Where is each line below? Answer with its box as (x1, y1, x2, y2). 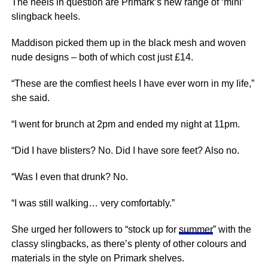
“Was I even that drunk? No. (11, 172, 128, 182)
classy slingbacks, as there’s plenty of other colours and (11, 239, 246, 249)
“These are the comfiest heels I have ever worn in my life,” (11, 78, 254, 89)
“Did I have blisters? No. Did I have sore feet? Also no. (11, 145, 239, 156)
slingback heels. (11, 11, 80, 22)
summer (178, 224, 213, 234)
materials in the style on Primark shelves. (11, 253, 187, 263)
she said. (11, 93, 52, 103)
